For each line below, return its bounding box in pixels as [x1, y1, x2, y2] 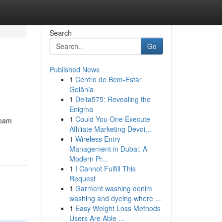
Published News [49, 64, 100, 74]
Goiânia [69, 84, 94, 94]
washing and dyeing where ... [69, 193, 161, 203]
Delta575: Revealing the [75, 94, 151, 104]
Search [49, 28, 72, 38]
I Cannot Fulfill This [75, 164, 136, 173]
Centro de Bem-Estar [75, 74, 142, 84]
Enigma [69, 104, 93, 114]
